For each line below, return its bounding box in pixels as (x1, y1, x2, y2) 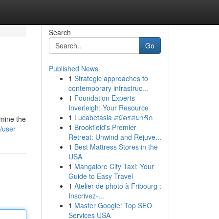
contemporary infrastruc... (68, 83, 148, 93)
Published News (48, 64, 98, 73)
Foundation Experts (74, 93, 135, 103)
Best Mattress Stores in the (74, 142, 158, 152)
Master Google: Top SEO (74, 200, 152, 210)
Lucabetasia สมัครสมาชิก (74, 112, 153, 122)
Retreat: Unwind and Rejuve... (68, 132, 161, 142)
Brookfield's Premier (74, 122, 136, 132)
